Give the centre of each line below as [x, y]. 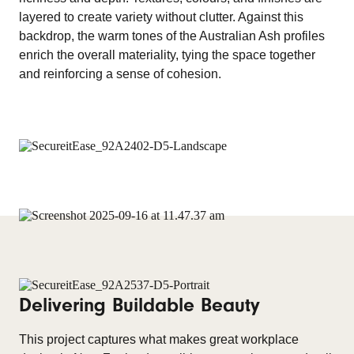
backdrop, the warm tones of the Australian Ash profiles [172, 36]
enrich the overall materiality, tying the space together [167, 55]
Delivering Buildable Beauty [139, 305]
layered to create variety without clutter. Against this [161, 17]
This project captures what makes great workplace [159, 339]
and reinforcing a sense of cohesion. [120, 74]
